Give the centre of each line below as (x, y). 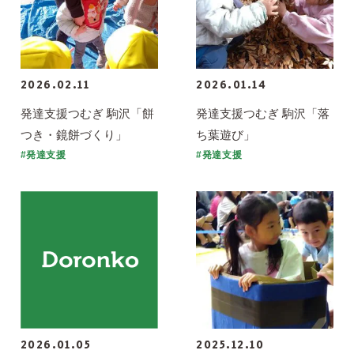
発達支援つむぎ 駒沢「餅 (87, 113)
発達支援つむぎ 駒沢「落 (263, 113)
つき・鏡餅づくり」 (73, 134)
